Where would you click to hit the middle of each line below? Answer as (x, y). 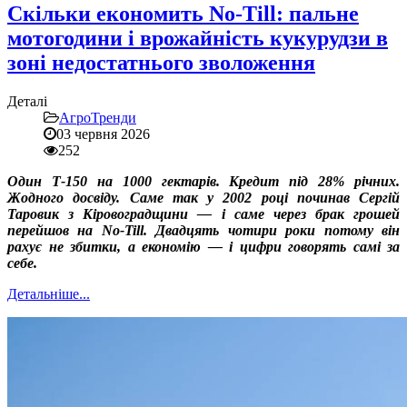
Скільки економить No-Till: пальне (183, 14)
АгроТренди (98, 118)
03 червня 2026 (103, 134)
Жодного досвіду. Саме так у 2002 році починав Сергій (203, 198)
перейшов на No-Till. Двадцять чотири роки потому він (203, 231)
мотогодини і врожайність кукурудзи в (198, 39)
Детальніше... (49, 294)
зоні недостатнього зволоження (161, 63)
